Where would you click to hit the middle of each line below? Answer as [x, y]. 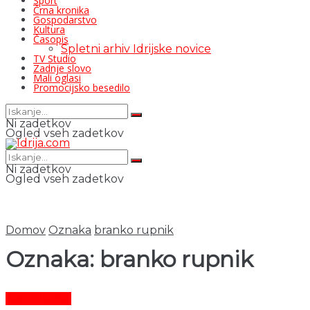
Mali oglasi [57, 78]
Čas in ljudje [38, 298]
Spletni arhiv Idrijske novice [136, 49]
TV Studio [55, 58]
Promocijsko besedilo [82, 88]
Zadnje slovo [62, 68]
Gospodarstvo [65, 20]
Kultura [49, 29]
